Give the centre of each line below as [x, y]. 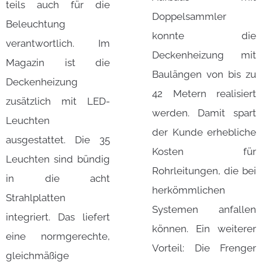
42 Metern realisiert [204, 94]
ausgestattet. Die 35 [58, 140]
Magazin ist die [58, 63]
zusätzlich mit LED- [58, 101]
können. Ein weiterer [204, 229]
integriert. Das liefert [58, 217]
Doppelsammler [189, 17]
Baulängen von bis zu [204, 75]
